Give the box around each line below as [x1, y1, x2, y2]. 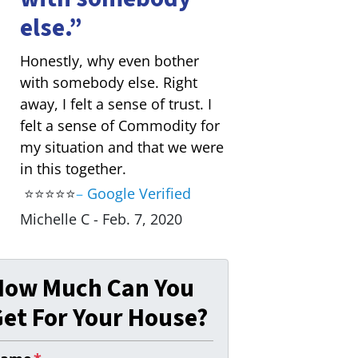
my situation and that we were [19, 137, 224, 157]
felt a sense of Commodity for [19, 115, 220, 135]
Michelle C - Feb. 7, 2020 [19, 209, 182, 229]
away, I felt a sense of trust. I [19, 93, 212, 113]
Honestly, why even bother [19, 50, 199, 70]
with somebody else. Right [19, 72, 197, 92]
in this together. [19, 158, 126, 178]
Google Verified [86, 184, 191, 204]
